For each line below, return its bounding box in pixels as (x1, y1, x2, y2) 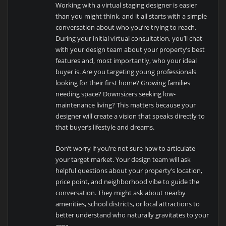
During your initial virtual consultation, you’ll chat (55, 33, 203, 43)
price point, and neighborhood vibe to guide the (55, 177, 200, 186)
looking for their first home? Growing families (55, 78, 191, 87)
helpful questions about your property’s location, (55, 165, 203, 175)
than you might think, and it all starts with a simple (55, 11, 207, 21)
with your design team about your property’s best (55, 44, 205, 54)
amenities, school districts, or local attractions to (55, 199, 200, 208)
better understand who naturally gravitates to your (55, 210, 209, 219)
